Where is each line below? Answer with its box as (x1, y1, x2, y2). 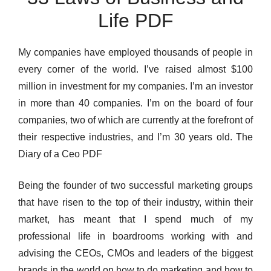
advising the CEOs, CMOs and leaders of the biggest (18, 248, 253, 258)
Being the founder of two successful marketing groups (18, 180, 253, 191)
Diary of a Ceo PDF (18, 149, 102, 159)
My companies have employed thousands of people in (18, 47, 253, 57)
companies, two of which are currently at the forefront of (18, 115, 253, 125)
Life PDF (97, 10, 174, 31)
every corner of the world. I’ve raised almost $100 (18, 64, 253, 74)
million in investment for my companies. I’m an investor (18, 81, 253, 91)
